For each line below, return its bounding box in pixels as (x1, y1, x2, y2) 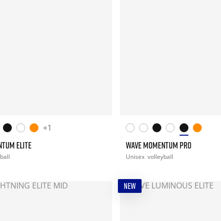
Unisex (125, 152, 146, 161)
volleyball (147, 152, 173, 161)
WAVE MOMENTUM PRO (125, 139, 191, 150)
